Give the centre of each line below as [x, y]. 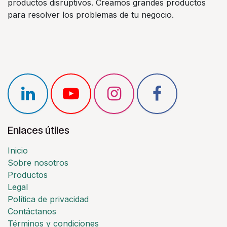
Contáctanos [32, 212]
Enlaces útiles [39, 130]
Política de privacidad [48, 199]
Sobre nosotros [38, 163]
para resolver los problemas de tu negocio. [91, 15]
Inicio [18, 151]
